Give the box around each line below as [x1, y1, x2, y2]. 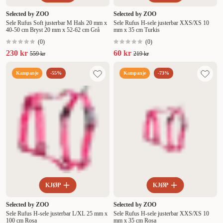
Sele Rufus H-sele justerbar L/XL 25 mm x [6, 210, 108, 218]
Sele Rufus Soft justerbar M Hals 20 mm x [6, 19, 107, 27]
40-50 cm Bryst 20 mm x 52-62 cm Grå [6, 26, 100, 34]
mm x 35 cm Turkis [113, 26, 160, 34]
